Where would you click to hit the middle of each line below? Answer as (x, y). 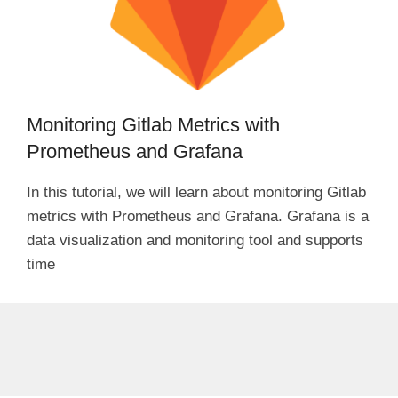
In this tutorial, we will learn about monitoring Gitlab (196, 192)
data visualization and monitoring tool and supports (195, 240)
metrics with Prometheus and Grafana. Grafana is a (198, 216)
